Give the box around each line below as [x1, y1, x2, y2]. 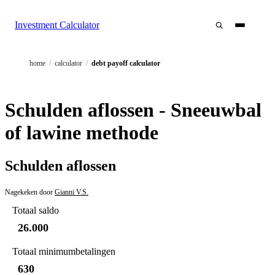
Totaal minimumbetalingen [12, 246, 115, 257]
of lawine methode [5, 122, 158, 144]
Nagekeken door [5, 187, 53, 196]
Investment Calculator [15, 20, 99, 30]
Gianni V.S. [55, 187, 88, 196]
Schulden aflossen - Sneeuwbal [5, 99, 261, 122]
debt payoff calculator [91, 59, 160, 68]
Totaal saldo [12, 204, 59, 215]
